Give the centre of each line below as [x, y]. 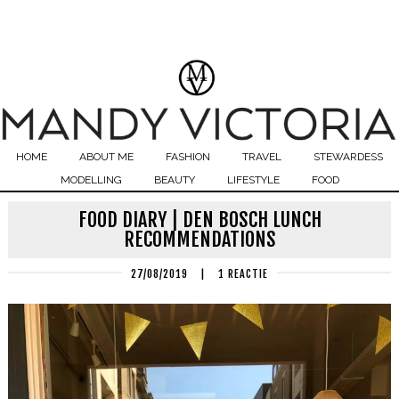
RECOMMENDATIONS [199, 239]
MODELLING [91, 180]
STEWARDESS [348, 157]
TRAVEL [262, 157]
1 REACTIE [243, 274]
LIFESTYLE [253, 180]
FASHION [188, 157]
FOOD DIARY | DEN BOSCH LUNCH [199, 220]
